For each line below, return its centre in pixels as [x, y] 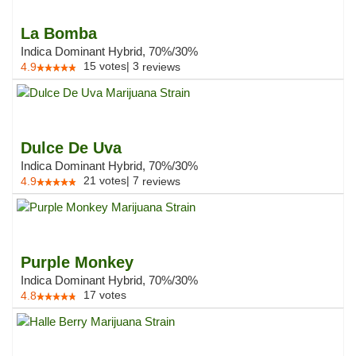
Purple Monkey [77, 262]
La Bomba [59, 33]
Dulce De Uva [71, 148]
